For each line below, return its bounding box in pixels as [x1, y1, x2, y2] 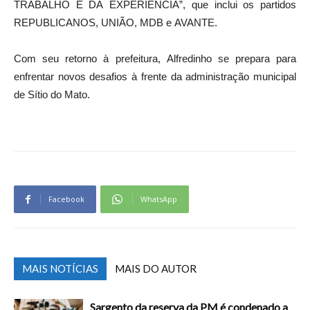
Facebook [48, 194, 84, 205]
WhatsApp [140, 194, 177, 205]
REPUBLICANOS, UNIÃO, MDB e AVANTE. [14, 17, 217, 29]
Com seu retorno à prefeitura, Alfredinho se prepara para [14, 53, 296, 65]
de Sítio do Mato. [14, 89, 90, 101]
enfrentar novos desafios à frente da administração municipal [14, 71, 296, 83]
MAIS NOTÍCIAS [22, 262, 98, 275]
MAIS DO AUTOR [115, 262, 197, 275]
